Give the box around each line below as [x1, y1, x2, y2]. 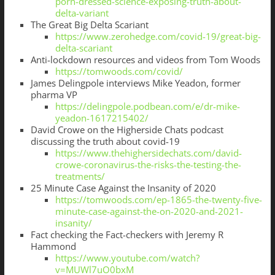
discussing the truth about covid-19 [30, 135, 180, 148]
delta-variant [55, 7, 109, 20]
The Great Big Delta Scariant [30, 18, 149, 31]
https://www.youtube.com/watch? [55, 252, 199, 265]
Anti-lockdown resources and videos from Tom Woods [30, 53, 260, 66]
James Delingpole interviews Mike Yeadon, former [30, 77, 241, 90]
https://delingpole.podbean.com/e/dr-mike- [55, 100, 240, 113]
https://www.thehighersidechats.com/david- [55, 147, 242, 160]
